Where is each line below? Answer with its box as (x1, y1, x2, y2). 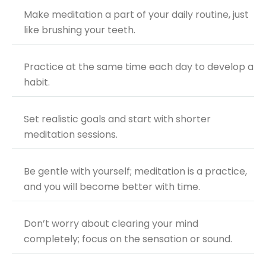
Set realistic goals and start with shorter (24, 112, 211, 126)
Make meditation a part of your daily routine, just (24, 7, 249, 21)
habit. (24, 75, 50, 89)
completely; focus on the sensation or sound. (24, 232, 232, 246)
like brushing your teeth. (24, 23, 135, 37)
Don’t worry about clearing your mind (24, 216, 198, 230)
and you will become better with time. (24, 179, 200, 194)
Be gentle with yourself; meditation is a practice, (24, 164, 247, 178)
